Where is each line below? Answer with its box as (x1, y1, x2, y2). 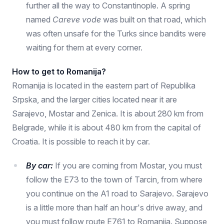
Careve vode (52, 14, 101, 24)
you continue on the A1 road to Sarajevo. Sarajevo (26, 188, 208, 198)
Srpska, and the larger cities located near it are (12, 94, 177, 104)
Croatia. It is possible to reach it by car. (12, 136, 150, 146)
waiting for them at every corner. (26, 42, 142, 52)
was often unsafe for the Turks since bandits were (26, 28, 206, 38)
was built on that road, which (101, 14, 206, 24)
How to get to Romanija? (12, 66, 106, 76)
